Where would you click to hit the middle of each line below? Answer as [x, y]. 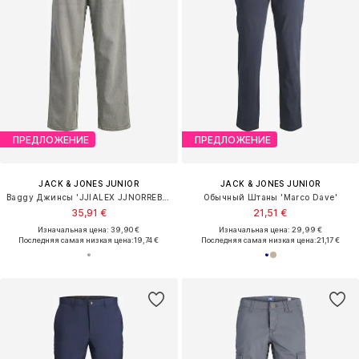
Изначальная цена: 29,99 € [270, 230]
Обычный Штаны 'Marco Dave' [270, 198]
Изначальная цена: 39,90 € [89, 230]
